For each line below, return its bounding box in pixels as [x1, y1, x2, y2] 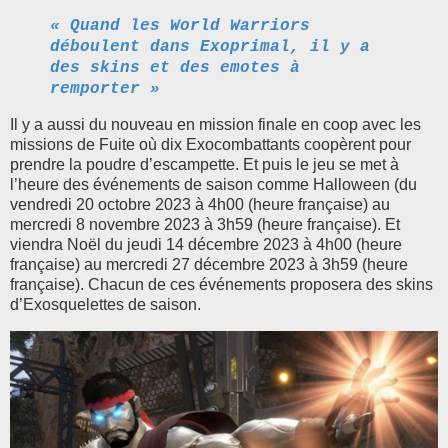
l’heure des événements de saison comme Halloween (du [10, 175, 417, 193]
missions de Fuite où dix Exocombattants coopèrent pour [10, 135, 411, 153]
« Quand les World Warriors [50, 16, 310, 35]
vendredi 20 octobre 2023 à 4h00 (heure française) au [10, 195, 390, 213]
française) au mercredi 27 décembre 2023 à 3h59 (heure [10, 255, 408, 273]
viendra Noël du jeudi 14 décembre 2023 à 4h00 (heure [10, 235, 402, 253]
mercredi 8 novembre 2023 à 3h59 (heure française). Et [10, 215, 400, 233]
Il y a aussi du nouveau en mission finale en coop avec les [10, 115, 421, 133]
